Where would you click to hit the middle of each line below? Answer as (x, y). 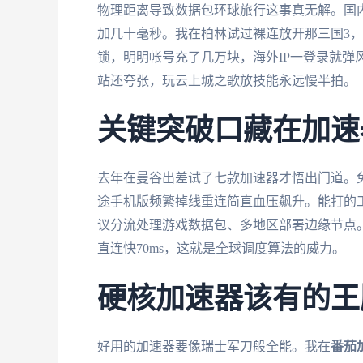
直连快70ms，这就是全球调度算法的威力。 (221, 249)
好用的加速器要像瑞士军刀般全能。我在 (214, 346)
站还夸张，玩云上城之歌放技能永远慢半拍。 (227, 80)
